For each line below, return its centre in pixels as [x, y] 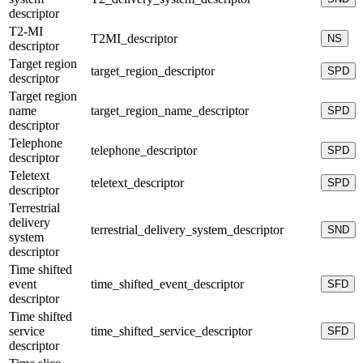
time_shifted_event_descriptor [167, 284]
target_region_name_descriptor [170, 110]
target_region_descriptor [153, 70]
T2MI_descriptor [134, 38]
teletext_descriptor [137, 182]
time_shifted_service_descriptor [171, 331]
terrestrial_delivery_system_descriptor [187, 229]
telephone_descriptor [144, 150]
